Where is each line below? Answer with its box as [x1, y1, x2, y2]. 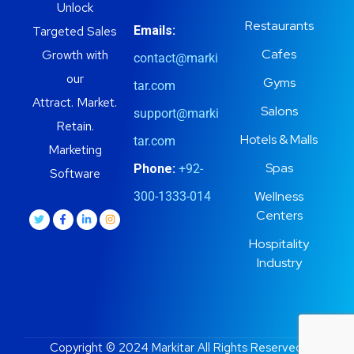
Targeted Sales [32, 22, 118, 40]
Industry [256, 254, 302, 271]
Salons [260, 102, 298, 119]
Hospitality [249, 235, 310, 252]
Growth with [41, 46, 108, 63]
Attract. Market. [32, 93, 118, 111]
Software [49, 164, 100, 182]
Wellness [254, 187, 304, 205]
